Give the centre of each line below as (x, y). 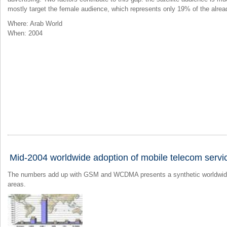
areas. (17, 184)
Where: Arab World (35, 23)
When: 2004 (25, 33)
